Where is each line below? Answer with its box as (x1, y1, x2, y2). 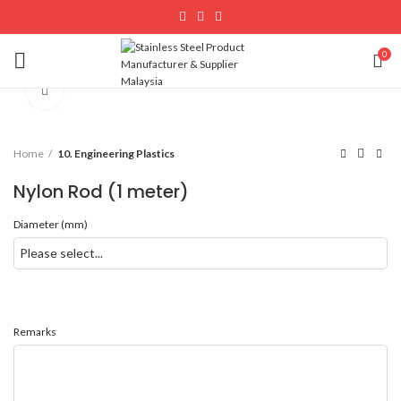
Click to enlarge (63, 84, 152, 98)
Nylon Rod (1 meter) (13, 179, 189, 204)
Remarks (13, 325, 56, 338)
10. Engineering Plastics (57, 147, 175, 160)
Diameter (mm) (13, 218, 88, 231)
